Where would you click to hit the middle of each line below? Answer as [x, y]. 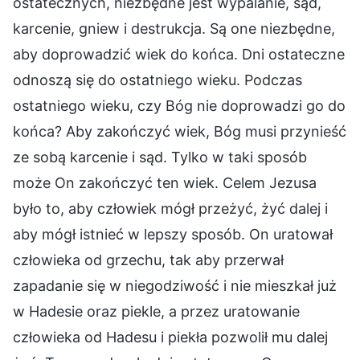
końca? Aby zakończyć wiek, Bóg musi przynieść [180, 131]
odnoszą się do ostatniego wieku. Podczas [157, 80]
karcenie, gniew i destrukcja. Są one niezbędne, [174, 28]
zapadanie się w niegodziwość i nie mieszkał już [175, 285]
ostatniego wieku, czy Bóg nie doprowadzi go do [179, 105]
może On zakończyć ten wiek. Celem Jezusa [165, 182]
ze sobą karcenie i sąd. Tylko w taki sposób [160, 157]
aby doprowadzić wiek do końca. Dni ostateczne [179, 54]
